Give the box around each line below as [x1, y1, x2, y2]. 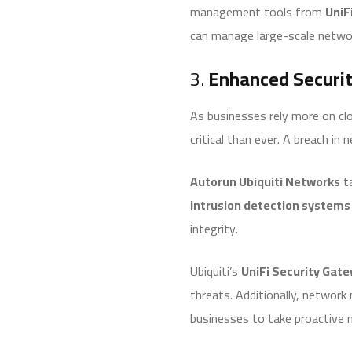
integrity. [190, 216, 238, 240]
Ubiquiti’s [190, 258, 241, 283]
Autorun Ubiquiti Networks [190, 169, 340, 193]
